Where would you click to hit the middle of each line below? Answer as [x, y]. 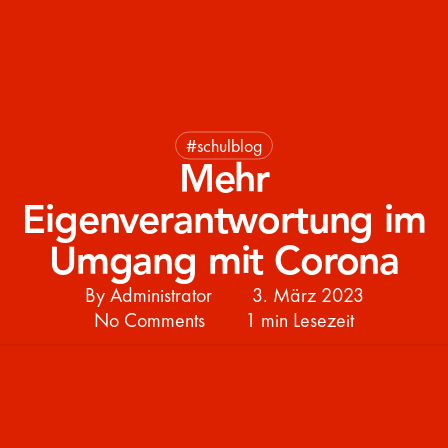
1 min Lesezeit [299, 319]
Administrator [160, 294]
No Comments [149, 319]
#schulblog [223, 145]
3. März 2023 [307, 294]
